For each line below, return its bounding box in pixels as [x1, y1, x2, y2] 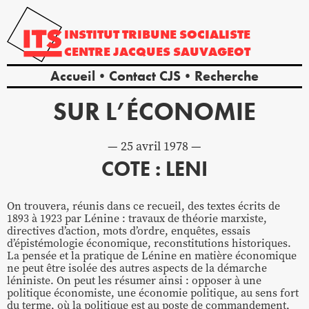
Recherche [195, 67, 259, 86]
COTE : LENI [101, 156, 208, 183]
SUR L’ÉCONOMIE [53, 96, 256, 128]
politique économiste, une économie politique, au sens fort [7, 286, 299, 301]
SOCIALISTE [179, 26, 251, 43]
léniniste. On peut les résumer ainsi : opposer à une [7, 273, 261, 288]
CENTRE [64, 43, 114, 59]
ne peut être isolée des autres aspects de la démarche [7, 261, 267, 276]
